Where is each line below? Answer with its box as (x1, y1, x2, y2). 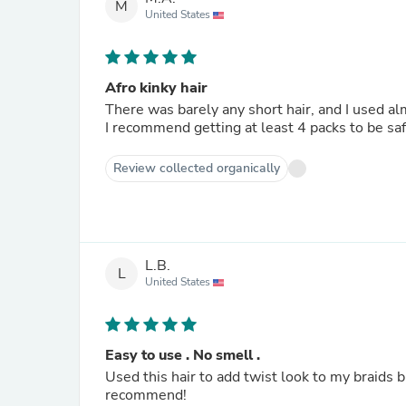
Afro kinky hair (105, 78, 208, 98)
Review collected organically (113, 159, 280, 177)
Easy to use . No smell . (105, 345, 260, 365)
